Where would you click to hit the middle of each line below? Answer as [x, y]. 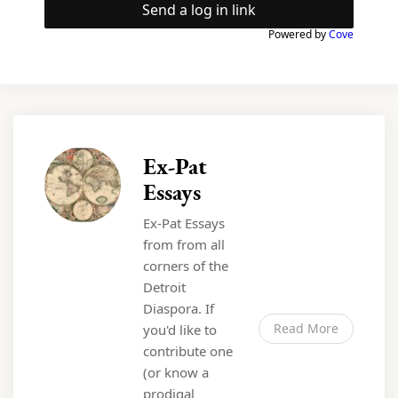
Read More [306, 329]
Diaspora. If [179, 309]
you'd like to [180, 330]
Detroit [164, 287]
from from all [184, 245]
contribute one [188, 351]
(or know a [176, 373]
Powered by [298, 35]
